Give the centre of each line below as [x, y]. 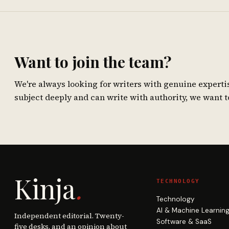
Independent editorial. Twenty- [69, 216]
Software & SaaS [184, 222]
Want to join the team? [93, 62]
